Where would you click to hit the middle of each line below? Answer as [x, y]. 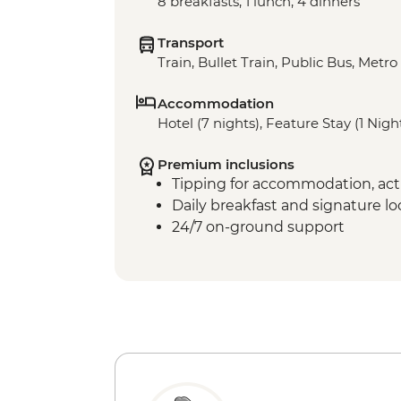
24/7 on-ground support [258, 226]
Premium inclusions [226, 164]
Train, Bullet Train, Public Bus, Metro [277, 62]
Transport [191, 42]
